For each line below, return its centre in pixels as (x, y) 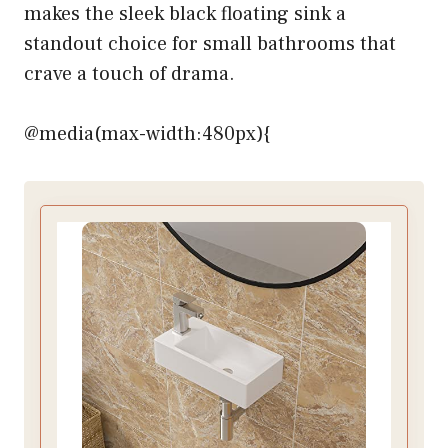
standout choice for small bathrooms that (210, 44)
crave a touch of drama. (129, 74)
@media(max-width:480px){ (147, 134)
